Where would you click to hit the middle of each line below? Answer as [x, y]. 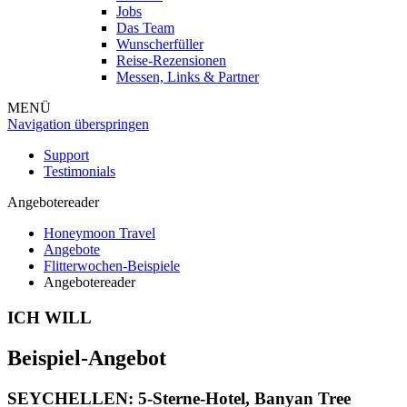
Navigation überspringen [78, 124]
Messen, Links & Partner [188, 77]
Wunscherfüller [160, 45]
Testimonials [79, 172]
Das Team [145, 28]
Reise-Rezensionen [171, 61]
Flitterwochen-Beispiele [112, 266]
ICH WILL [50, 318]
